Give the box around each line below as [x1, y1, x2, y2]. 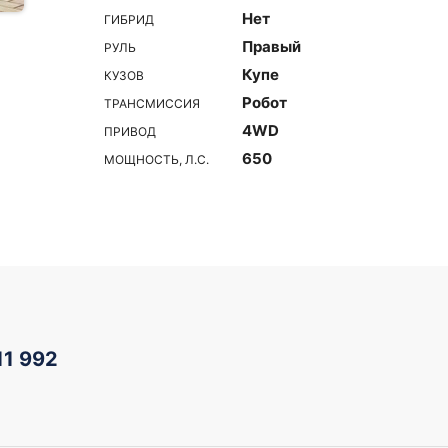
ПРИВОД [104, 123, 156, 139]
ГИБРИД [104, 11, 154, 27]
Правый [242, 37, 301, 56]
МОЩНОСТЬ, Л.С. [104, 151, 209, 167]
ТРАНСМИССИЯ [104, 95, 200, 111]
